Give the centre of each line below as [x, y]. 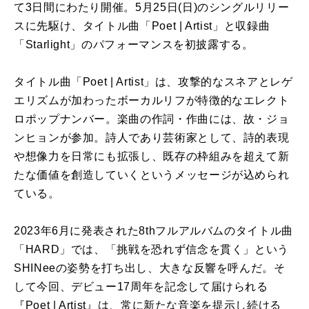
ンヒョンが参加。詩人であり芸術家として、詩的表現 [152, 137]
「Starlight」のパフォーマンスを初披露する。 [134, 44]
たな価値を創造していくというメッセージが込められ [152, 175]
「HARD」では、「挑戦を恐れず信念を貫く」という [151, 249]
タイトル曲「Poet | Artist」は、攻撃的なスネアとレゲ [153, 81]
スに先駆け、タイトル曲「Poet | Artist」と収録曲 [142, 26]
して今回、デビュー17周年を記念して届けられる [141, 286]
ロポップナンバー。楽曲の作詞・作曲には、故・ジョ [152, 119]
